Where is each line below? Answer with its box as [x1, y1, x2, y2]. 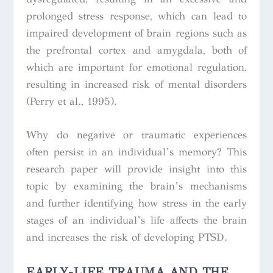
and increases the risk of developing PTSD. [26, 230, 227, 244]
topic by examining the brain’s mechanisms [26, 179, 247, 193]
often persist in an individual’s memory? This [26, 145, 247, 158]
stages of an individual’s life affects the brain [26, 213, 247, 227]
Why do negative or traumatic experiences [26, 128, 247, 141]
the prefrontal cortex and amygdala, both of [26, 43, 247, 57]
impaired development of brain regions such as [26, 26, 247, 40]
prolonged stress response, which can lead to [26, 9, 247, 23]
